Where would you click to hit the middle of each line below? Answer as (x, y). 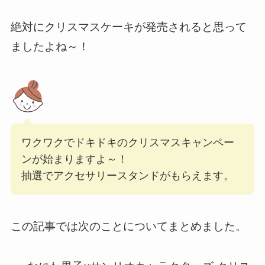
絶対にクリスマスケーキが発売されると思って (128, 27)
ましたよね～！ (50, 47)
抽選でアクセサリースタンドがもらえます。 (127, 175)
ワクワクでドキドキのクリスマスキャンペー (127, 142)
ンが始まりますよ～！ (74, 159)
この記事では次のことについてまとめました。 (128, 227)
